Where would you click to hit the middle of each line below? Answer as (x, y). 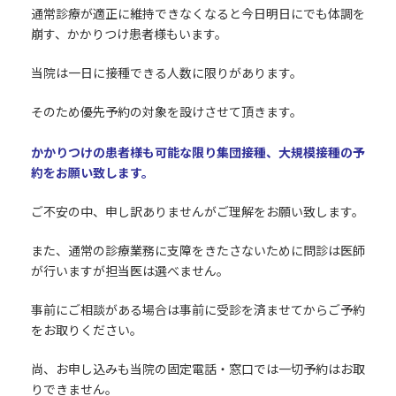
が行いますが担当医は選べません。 (129, 270)
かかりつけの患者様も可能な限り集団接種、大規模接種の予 (198, 152)
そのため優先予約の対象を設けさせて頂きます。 (166, 111)
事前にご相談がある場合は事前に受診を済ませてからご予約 (198, 309)
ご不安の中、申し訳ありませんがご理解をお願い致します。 (197, 211)
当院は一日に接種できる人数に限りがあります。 (166, 72)
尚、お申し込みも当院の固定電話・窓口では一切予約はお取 (198, 369)
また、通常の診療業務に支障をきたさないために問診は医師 (198, 250)
